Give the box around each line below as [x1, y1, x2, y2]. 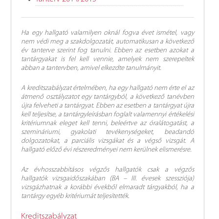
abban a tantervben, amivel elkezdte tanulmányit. [21, 65, 163, 72]
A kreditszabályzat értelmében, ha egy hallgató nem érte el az [21, 85, 194, 92]
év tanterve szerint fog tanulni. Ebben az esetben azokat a [21, 47, 194, 55]
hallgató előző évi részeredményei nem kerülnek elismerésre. [21, 146, 194, 154]
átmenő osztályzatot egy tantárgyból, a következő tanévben [21, 93, 194, 101]
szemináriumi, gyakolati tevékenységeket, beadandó [21, 129, 194, 136]
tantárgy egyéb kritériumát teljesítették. [21, 193, 130, 200]
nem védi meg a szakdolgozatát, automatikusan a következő [21, 38, 194, 46]
